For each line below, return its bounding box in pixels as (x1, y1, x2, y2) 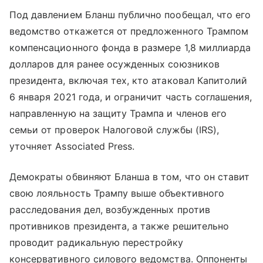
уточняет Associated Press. (9, 140, 135, 153)
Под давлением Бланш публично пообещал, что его (9, 9, 251, 21)
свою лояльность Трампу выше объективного (9, 187, 224, 200)
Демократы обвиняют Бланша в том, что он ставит (9, 171, 250, 183)
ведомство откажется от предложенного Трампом (9, 25, 249, 38)
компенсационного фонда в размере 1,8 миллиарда (9, 42, 251, 54)
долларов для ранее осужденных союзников (9, 58, 220, 70)
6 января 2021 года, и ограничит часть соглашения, (9, 91, 252, 103)
